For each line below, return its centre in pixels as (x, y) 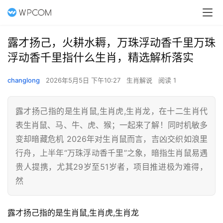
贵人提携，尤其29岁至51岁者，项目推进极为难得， (111, 167)
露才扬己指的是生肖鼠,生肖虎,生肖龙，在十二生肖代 (111, 111)
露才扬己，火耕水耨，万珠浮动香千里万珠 (111, 42)
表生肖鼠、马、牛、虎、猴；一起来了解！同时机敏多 (111, 125)
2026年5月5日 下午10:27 (84, 80)
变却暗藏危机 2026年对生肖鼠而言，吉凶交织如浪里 (111, 139)
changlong (24, 80)
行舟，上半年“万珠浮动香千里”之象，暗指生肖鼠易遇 (111, 153)
